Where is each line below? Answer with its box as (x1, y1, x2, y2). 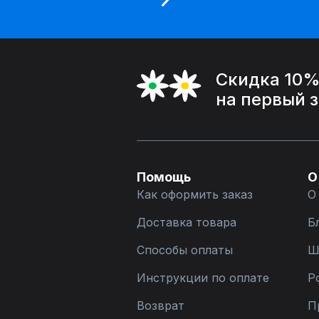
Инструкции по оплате (137, 271, 269, 285)
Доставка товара (137, 215, 236, 229)
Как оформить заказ (137, 187, 253, 202)
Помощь (137, 169, 191, 184)
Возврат (137, 298, 184, 313)
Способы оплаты (137, 243, 233, 257)
